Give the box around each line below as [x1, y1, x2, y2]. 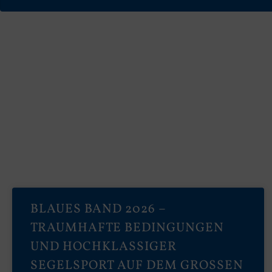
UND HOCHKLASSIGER [30, 237, 177, 256]
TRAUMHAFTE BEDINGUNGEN [30, 219, 224, 237]
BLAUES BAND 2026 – [30, 200, 166, 218]
